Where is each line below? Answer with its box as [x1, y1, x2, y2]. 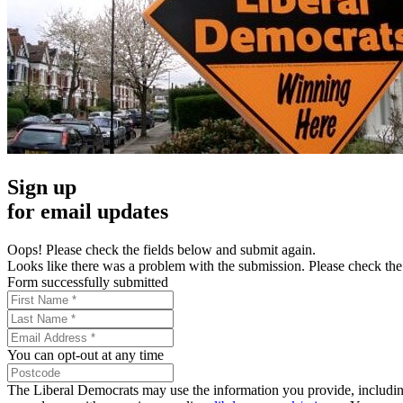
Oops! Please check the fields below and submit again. [7, 242, 316, 258]
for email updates [7, 200, 168, 224]
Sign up [7, 175, 76, 200]
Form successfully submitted [7, 274, 168, 291]
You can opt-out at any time [7, 347, 164, 363]
